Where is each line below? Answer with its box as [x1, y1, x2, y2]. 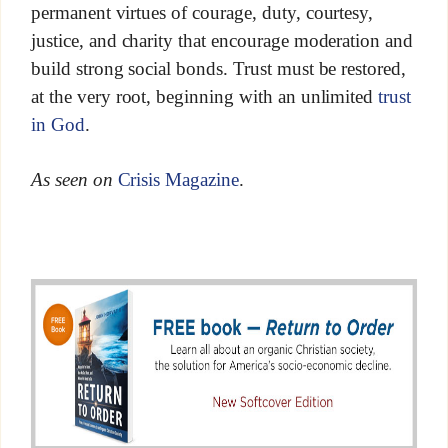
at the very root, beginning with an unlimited [30, 85, 379, 107]
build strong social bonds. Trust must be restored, [30, 57, 407, 79]
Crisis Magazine [117, 169, 239, 191]
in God [30, 113, 85, 135]
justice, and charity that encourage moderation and [30, 29, 414, 51]
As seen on [30, 169, 118, 191]
